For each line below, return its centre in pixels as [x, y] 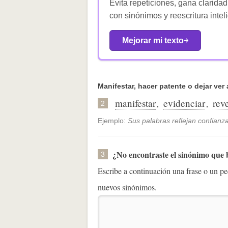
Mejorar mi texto [153, 41]
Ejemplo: [113, 120]
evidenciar [184, 103]
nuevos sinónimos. [127, 187]
